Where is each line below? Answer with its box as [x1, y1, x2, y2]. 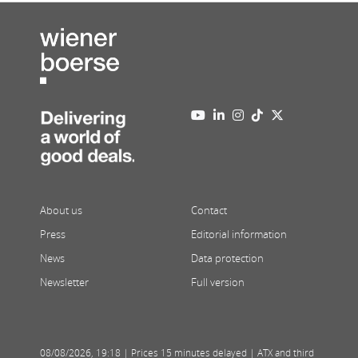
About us [40, 203, 82, 218]
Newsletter [40, 275, 89, 290]
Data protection [191, 251, 264, 266]
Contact [191, 203, 227, 218]
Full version [191, 275, 245, 290]
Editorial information [191, 227, 287, 242]
